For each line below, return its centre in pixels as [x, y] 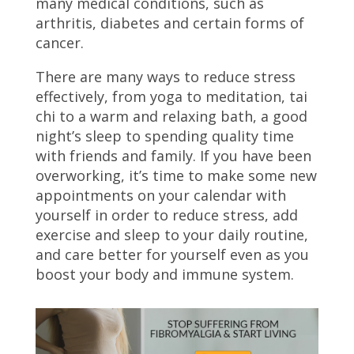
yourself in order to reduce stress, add [166, 215]
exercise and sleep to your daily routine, [171, 235]
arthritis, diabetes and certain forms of [169, 23]
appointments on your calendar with [160, 195]
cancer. [59, 43]
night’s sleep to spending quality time [164, 136]
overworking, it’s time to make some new [176, 175]
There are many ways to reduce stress [165, 77]
